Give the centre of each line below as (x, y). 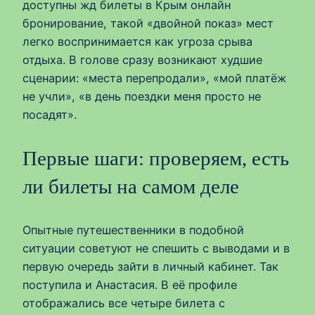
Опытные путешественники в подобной (133, 230)
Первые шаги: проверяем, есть (156, 159)
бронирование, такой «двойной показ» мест (148, 24)
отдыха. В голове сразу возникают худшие (142, 60)
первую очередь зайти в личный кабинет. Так (150, 267)
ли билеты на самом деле (131, 187)
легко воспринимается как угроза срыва (137, 42)
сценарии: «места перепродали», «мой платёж (154, 78)
